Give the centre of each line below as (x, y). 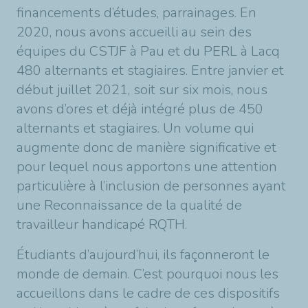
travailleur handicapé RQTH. (102, 224)
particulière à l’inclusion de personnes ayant (151, 186)
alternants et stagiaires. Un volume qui (135, 128)
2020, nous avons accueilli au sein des (134, 32)
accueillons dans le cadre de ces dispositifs (148, 293)
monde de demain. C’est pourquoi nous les (147, 274)
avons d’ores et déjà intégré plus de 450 (140, 109)
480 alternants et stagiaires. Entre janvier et (150, 70)
